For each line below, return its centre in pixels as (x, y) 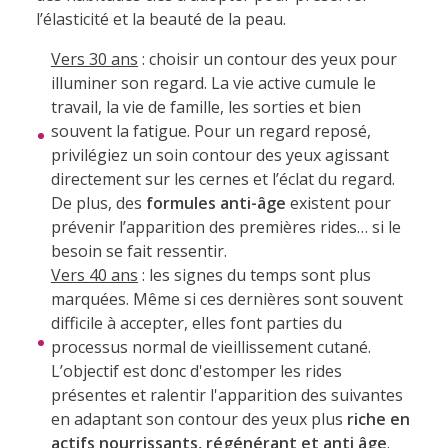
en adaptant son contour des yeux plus (198, 418)
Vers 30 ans (94, 58)
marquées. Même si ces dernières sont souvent (226, 298)
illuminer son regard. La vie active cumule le (213, 82)
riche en (378, 418)
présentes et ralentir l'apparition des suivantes (226, 394)
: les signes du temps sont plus (254, 274)
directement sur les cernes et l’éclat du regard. (222, 178)
